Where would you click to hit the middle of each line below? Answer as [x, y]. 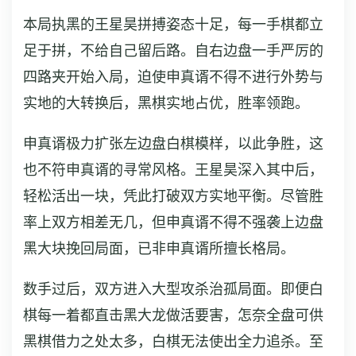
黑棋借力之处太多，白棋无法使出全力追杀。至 [173, 342]
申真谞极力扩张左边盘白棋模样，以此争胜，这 [173, 144]
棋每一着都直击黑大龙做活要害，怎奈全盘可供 [173, 316]
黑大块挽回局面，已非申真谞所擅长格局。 [159, 249]
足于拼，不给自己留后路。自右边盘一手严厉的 [173, 51]
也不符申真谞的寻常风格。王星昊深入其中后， [173, 170]
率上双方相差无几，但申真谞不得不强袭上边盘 [173, 223]
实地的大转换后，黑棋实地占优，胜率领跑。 [166, 104]
